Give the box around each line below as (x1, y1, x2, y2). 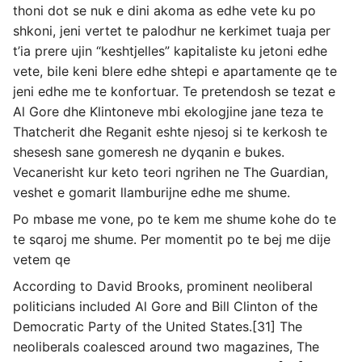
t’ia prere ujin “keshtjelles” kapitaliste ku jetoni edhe (13, 43, 327, 59)
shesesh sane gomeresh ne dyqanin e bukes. (13, 144, 284, 160)
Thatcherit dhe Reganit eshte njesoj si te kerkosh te (13, 124, 327, 140)
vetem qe (13, 251, 70, 267)
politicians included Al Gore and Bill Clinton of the (13, 298, 318, 314)
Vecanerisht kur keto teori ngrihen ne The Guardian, (13, 164, 328, 180)
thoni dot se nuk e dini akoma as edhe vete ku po (13, 2, 316, 19)
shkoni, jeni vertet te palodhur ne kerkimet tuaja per (13, 23, 330, 39)
